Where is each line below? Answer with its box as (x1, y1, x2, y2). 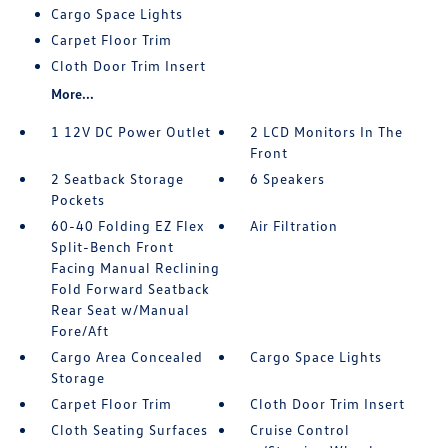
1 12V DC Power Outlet (50, 123, 211, 141)
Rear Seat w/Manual (50, 301, 190, 319)
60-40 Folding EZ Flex (50, 217, 205, 235)
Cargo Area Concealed (50, 348, 203, 366)
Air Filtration (250, 217, 339, 235)
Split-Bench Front (50, 238, 174, 256)
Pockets (50, 191, 105, 209)
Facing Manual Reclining (50, 259, 220, 277)
